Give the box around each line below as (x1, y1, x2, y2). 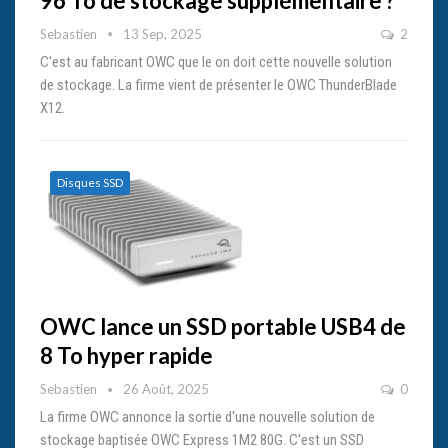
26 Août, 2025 (123, 380, 209, 397)
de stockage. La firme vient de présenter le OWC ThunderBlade (40, 75, 397, 94)
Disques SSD (57, 174, 123, 190)
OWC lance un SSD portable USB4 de (40, 312, 406, 340)
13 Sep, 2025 (123, 25, 202, 42)
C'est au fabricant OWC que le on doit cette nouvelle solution (40, 52, 392, 71)
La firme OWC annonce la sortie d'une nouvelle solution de (40, 407, 375, 426)
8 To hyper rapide (40, 341, 213, 369)
